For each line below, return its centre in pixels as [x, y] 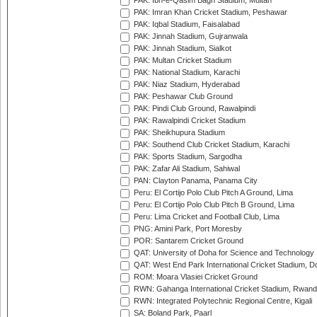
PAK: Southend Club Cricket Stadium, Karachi [211, 145]
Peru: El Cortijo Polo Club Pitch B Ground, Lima [213, 205]
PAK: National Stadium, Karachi [186, 73]
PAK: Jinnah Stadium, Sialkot [181, 48]
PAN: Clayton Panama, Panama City [195, 181]
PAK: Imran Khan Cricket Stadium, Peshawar [209, 12]
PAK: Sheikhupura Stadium [178, 133]
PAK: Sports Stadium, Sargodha [187, 157]
